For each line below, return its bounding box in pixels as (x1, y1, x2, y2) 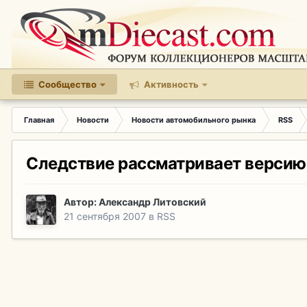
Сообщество (36, 79, 97, 90)
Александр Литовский (99, 196, 206, 208)
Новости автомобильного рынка (132, 115, 256, 125)
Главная (24, 115, 54, 125)
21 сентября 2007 (64, 210, 146, 223)
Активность (142, 79, 199, 90)
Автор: (64, 196, 99, 208)
